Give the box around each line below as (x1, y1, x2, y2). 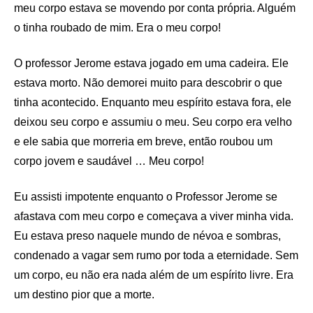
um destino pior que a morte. (14, 289, 154, 300)
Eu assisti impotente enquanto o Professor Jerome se (14, 191, 277, 203)
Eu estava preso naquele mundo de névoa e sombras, (14, 230, 281, 242)
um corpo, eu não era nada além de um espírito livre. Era (14, 269, 293, 281)
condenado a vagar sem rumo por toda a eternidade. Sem (14, 249, 298, 261)
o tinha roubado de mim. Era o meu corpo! (14, 22, 221, 34)
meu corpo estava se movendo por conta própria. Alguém (14, 2, 296, 14)
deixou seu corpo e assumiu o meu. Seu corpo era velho (14, 116, 292, 128)
